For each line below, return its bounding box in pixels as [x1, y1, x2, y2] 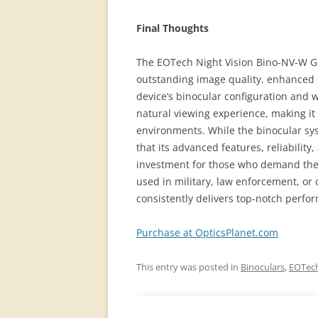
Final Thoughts [136, 21, 209, 35]
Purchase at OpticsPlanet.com [136, 226, 278, 239]
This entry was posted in [136, 261, 241, 273]
